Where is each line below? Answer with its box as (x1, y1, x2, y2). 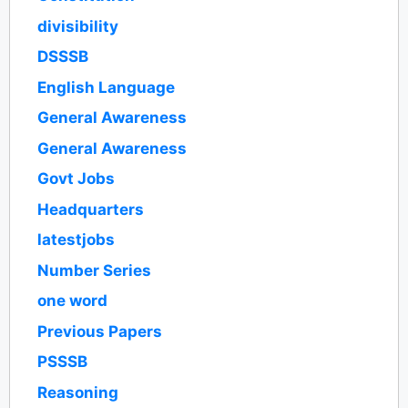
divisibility (37, 16, 118, 36)
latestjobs (37, 230, 115, 250)
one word (37, 291, 107, 311)
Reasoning (37, 382, 118, 402)
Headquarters (37, 199, 144, 219)
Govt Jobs (37, 169, 115, 189)
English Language (37, 77, 175, 97)
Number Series (37, 260, 151, 280)
